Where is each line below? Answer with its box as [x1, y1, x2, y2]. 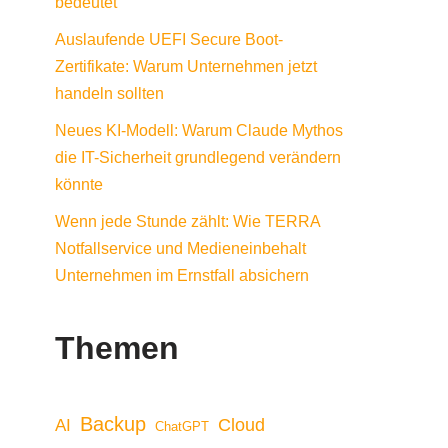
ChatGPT [155, 419, 209, 435]
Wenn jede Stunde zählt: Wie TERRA [55, 213, 320, 231]
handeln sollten [55, 85, 164, 103]
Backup [80, 413, 146, 436]
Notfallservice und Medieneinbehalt [55, 240, 306, 258]
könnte [55, 176, 103, 194]
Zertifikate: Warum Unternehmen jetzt [55, 58, 317, 76]
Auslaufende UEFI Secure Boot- [55, 31, 283, 49]
